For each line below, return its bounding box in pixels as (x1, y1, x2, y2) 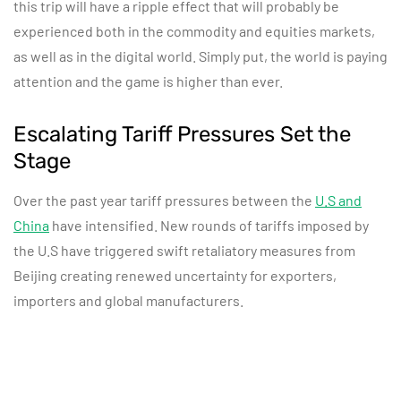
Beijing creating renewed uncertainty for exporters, (13, 267, 337, 284)
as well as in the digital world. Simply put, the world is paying (13, 47, 388, 64)
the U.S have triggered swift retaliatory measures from (13, 242, 355, 259)
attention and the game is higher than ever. (13, 73, 283, 90)
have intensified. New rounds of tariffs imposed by (49, 217, 369, 234)
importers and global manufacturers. (13, 292, 243, 309)
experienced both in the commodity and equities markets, (13, 22, 375, 39)
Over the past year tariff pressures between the (13, 192, 315, 209)
